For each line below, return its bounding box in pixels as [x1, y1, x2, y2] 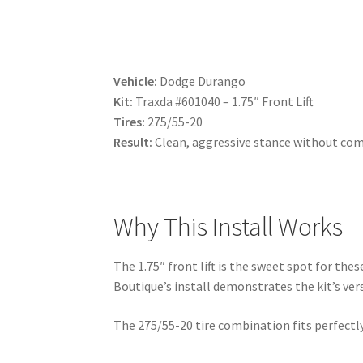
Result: [113, 133, 153, 150]
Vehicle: [113, 72, 158, 89]
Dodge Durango [157, 72, 246, 89]
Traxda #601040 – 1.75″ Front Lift [133, 92, 314, 109]
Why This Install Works [113, 210, 344, 243]
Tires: [113, 113, 146, 130]
